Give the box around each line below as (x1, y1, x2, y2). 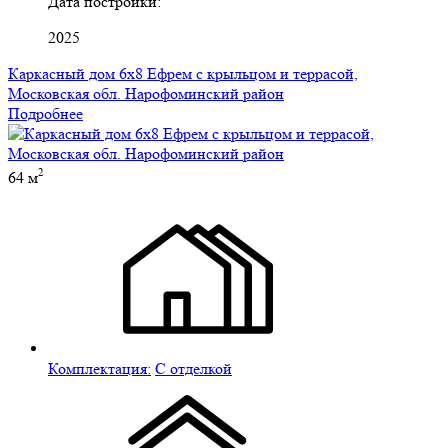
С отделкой (155, 358, 232, 378)
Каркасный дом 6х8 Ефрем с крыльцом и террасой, (8, 64, 358, 84)
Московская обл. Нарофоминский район (8, 84, 284, 104)
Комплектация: (48, 358, 151, 378)
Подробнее (8, 104, 83, 124)
